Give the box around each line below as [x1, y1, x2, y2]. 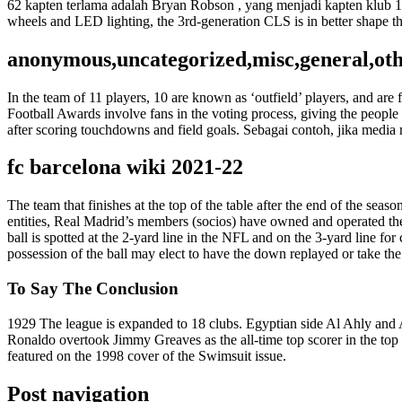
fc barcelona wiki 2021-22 [7, 155, 243, 179]
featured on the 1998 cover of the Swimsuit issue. [7, 347, 286, 363]
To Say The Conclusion [7, 279, 179, 299]
